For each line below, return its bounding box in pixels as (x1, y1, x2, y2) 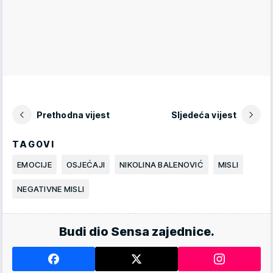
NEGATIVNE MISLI (17, 184, 85, 194)
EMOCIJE (17, 160, 52, 170)
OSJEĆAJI (66, 160, 105, 170)
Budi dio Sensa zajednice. (58, 224, 214, 239)
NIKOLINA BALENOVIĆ (119, 160, 204, 170)
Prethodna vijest (37, 109, 110, 120)
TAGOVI (12, 139, 55, 150)
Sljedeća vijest (171, 109, 236, 120)
